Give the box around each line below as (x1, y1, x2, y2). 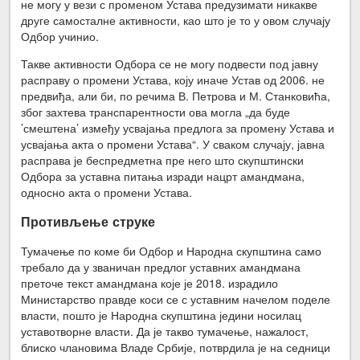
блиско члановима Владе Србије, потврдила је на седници (21, 339, 331, 356)
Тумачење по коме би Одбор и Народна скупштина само (21, 243, 322, 260)
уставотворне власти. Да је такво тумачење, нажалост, (21, 323, 309, 340)
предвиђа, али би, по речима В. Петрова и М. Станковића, (21, 87, 331, 104)
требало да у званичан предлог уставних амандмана (21, 259, 301, 276)
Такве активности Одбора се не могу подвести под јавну (21, 55, 319, 72)
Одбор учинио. (21, 27, 100, 44)
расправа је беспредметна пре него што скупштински (21, 151, 305, 168)
